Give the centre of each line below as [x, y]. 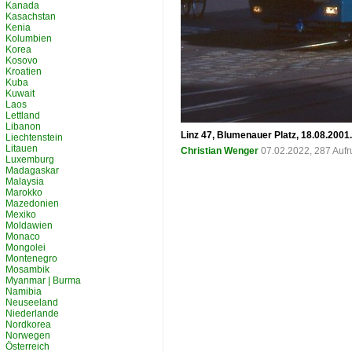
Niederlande [32, 313]
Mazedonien [32, 203]
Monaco [23, 236]
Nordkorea [28, 324]
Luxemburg [30, 159]
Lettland [23, 115]
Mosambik [27, 269]
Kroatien [24, 71]
